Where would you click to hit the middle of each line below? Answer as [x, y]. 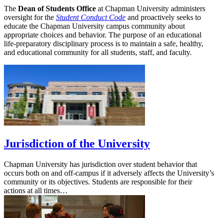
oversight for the [30, 18]
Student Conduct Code [91, 18]
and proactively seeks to [163, 18]
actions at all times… [36, 190]
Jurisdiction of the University [77, 144]
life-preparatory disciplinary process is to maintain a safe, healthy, [104, 44]
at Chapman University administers [151, 9]
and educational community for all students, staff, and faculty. [98, 53]
